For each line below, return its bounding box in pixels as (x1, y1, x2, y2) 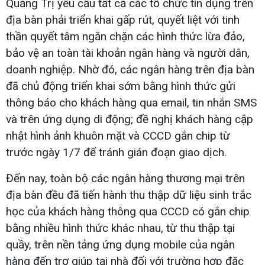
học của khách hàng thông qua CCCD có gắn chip (6, 204, 250, 218)
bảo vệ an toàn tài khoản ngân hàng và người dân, (6, 46, 250, 60)
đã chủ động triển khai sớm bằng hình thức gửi (6, 79, 235, 93)
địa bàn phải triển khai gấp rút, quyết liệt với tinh (6, 12, 240, 27)
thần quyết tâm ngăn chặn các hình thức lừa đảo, (6, 29, 245, 43)
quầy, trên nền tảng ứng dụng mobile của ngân (6, 237, 235, 251)
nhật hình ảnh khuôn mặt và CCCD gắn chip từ (6, 128, 230, 143)
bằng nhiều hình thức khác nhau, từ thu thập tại (6, 221, 235, 235)
